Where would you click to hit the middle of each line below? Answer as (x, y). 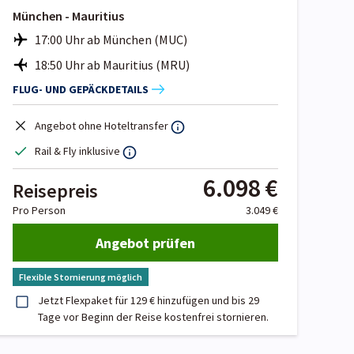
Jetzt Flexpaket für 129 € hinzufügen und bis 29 (149, 301)
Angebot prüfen (145, 243)
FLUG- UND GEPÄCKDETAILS (81, 89)
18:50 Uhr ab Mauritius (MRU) (112, 65)
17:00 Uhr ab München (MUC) (111, 40)
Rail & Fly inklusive (77, 151)
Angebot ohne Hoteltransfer (102, 126)
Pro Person (39, 211)
